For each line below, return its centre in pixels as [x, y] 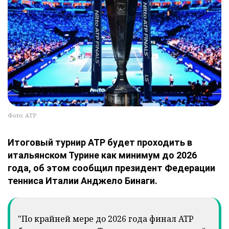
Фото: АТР [22, 116]
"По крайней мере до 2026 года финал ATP [106, 219]
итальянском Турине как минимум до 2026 [102, 155]
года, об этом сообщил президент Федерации [111, 168]
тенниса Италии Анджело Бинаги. [83, 181]
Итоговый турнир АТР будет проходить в [100, 143]
